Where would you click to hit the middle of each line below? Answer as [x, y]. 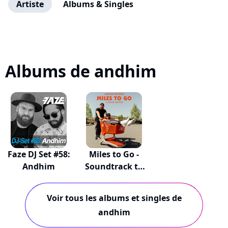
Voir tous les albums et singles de [114, 198]
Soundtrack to [114, 166]
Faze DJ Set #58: [39, 154]
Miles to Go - [114, 154]
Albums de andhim [81, 71]
